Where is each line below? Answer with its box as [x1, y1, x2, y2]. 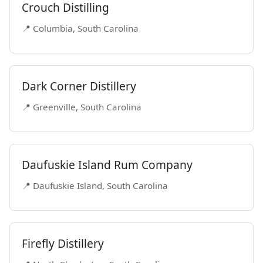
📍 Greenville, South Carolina [22, 101, 141, 113]
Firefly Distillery [22, 235, 104, 251]
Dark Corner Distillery [22, 78, 136, 94]
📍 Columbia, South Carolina [22, 22, 139, 34]
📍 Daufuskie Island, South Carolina [22, 180, 168, 191]
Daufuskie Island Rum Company [22, 157, 193, 173]
